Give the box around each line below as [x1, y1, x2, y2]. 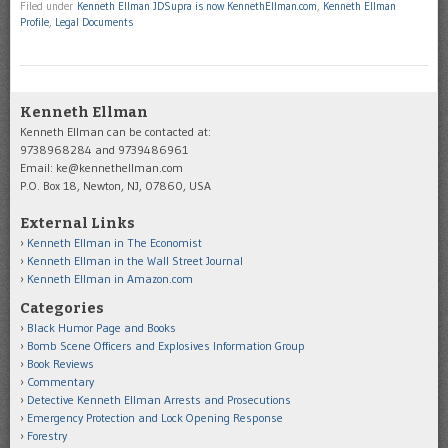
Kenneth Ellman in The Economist [27, 234, 202, 250]
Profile [20, 15, 49, 29]
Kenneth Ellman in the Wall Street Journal [27, 252, 243, 268]
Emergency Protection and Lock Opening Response [27, 409, 283, 425]
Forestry [27, 427, 67, 443]
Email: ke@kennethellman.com [20, 159, 183, 175]
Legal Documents [55, 15, 133, 29]
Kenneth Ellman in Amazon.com [27, 270, 193, 286]
